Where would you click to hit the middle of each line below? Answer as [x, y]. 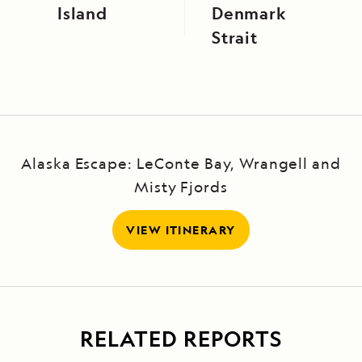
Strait [235, 38]
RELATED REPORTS [181, 339]
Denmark [249, 14]
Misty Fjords [181, 187]
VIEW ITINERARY [181, 230]
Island [82, 14]
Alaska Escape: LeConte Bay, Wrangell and [181, 164]
